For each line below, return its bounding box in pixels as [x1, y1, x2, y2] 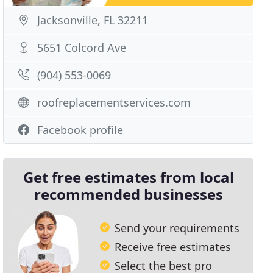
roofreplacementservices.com [37, 95, 191, 110]
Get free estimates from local [23, 167, 234, 187]
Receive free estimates [115, 239, 232, 254]
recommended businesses [34, 184, 223, 204]
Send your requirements [115, 220, 240, 235]
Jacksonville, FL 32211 [37, 13, 149, 27]
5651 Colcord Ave [37, 40, 127, 55]
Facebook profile [37, 122, 124, 137]
